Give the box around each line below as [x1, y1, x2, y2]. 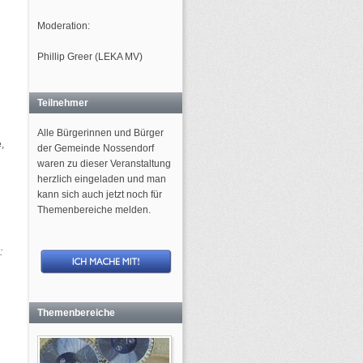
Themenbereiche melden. [37, 204, 151, 216]
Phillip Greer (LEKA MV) [37, 51, 143, 62]
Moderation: [37, 20, 90, 32]
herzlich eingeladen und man [37, 173, 166, 185]
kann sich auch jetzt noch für [37, 189, 162, 200]
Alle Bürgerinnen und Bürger [37, 127, 164, 139]
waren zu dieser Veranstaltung [37, 158, 171, 169]
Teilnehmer [37, 97, 88, 109]
